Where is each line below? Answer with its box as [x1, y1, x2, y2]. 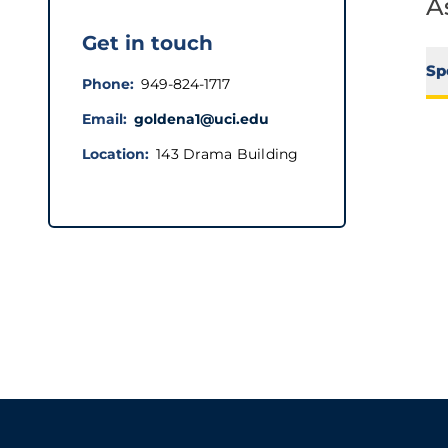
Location [82, 145, 145, 164]
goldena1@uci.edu [134, 110, 269, 129]
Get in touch [82, 31, 213, 56]
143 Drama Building [156, 145, 299, 164]
